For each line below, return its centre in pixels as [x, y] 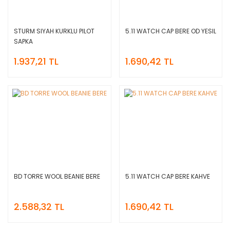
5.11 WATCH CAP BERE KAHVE [167, 176]
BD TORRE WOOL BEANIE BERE [57, 176]
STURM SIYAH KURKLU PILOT [54, 31]
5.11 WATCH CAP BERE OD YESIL [170, 31]
